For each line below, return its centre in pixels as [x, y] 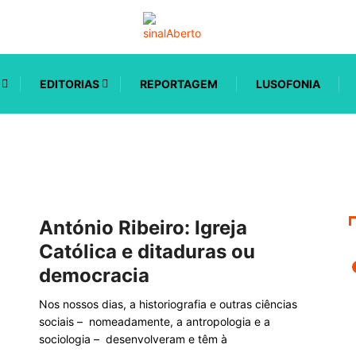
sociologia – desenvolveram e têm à [133, 339]
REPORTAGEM [179, 84]
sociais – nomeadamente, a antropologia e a [155, 321]
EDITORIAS [69, 84]
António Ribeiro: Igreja [143, 228]
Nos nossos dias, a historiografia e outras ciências [168, 304]
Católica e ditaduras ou [147, 252]
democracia [94, 275]
